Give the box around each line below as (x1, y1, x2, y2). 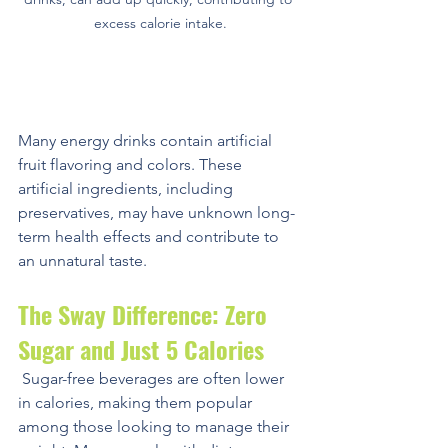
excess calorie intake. (93, 13, 227, 32)
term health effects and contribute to (18, 226, 283, 246)
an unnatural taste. (18, 250, 147, 270)
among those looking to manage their (18, 416, 293, 436)
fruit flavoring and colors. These (18, 154, 246, 174)
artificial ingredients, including (18, 178, 237, 198)
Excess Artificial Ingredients (18, 96, 243, 127)
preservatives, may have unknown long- (18, 202, 295, 222)
